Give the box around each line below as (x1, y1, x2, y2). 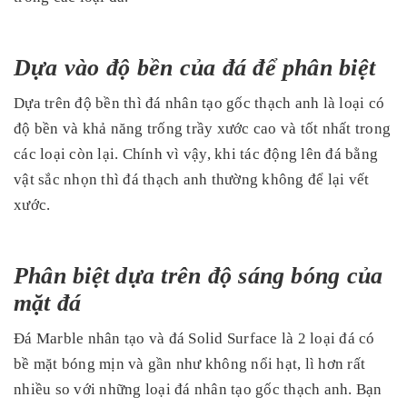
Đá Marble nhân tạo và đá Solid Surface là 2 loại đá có (14, 330, 375, 348)
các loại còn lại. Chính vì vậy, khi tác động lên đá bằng (14, 145, 378, 164)
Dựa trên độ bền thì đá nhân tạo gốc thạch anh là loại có (14, 94, 384, 113)
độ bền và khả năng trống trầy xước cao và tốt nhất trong (14, 120, 391, 138)
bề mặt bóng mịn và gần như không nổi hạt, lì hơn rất (14, 355, 365, 373)
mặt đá (14, 290, 82, 317)
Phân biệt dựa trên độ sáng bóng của (14, 263, 383, 290)
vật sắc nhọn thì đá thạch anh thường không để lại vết (14, 171, 370, 189)
